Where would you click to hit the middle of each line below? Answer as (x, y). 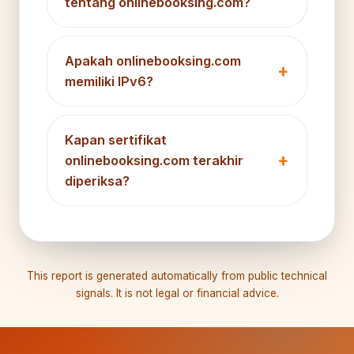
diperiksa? (97, 181)
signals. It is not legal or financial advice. (177, 293)
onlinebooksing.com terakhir (154, 160)
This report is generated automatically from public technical (177, 275)
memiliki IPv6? (109, 81)
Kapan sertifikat (116, 139)
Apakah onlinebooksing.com (153, 60)
